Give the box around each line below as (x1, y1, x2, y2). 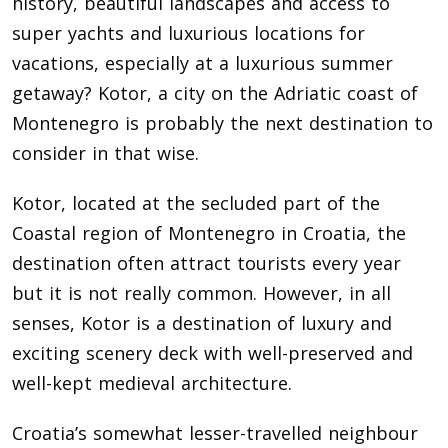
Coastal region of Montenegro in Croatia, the (12, 221, 406, 246)
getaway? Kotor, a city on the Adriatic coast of (12, 81, 418, 106)
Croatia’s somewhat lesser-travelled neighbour (12, 421, 418, 446)
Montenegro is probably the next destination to (12, 111, 433, 136)
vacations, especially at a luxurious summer (12, 51, 393, 76)
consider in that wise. (12, 141, 199, 166)
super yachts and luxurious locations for (12, 21, 365, 46)
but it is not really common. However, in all (12, 281, 391, 306)
